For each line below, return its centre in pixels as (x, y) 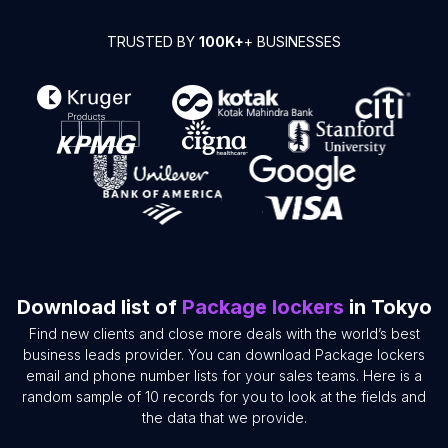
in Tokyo (387, 307)
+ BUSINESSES (292, 42)
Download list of (99, 307)
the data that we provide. (224, 418)
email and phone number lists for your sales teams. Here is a (224, 376)
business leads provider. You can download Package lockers (224, 355)
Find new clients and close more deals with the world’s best (224, 334)
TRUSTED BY (153, 42)
